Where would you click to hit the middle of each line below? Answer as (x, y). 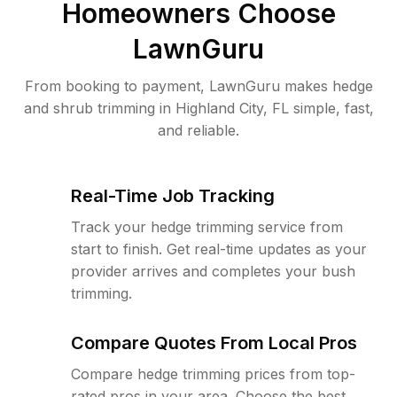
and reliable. (198, 130)
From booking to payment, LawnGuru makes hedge (198, 86)
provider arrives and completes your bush (213, 271)
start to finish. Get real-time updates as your (219, 249)
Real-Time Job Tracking (173, 196)
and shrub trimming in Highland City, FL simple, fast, (198, 108)
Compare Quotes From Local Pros (214, 343)
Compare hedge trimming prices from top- (213, 374)
